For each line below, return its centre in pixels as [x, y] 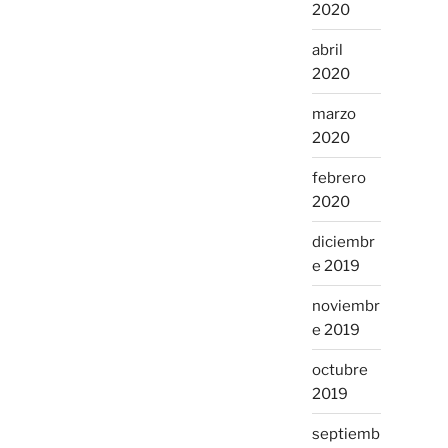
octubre [339, 369]
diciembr [343, 241]
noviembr [345, 305]
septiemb [345, 433]
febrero [338, 177]
